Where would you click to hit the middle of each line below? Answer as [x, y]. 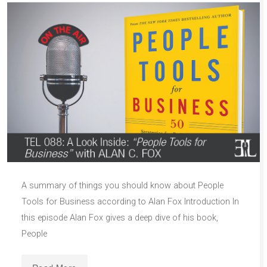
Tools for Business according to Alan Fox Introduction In [130, 201]
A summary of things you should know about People [122, 185]
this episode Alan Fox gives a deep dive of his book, [120, 218]
